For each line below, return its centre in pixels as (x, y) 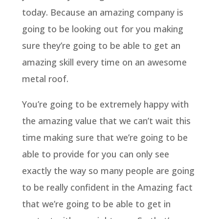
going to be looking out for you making (102, 29)
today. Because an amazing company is (102, 12)
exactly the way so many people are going (108, 170)
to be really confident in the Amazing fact (107, 187)
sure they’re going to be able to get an (101, 45)
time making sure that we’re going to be (105, 137)
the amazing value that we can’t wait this (106, 120)
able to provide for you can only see (95, 154)
